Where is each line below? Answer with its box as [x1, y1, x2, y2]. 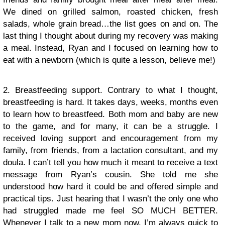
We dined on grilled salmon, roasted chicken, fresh [3, 7, 218, 17]
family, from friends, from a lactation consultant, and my [3, 145, 218, 155]
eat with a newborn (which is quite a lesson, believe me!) [3, 55, 215, 65]
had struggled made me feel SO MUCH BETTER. [3, 205, 218, 215]
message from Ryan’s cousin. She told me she [3, 169, 218, 179]
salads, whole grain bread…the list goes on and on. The [3, 19, 218, 29]
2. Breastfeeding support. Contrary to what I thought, [3, 85, 218, 95]
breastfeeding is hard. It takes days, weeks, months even [3, 97, 218, 107]
